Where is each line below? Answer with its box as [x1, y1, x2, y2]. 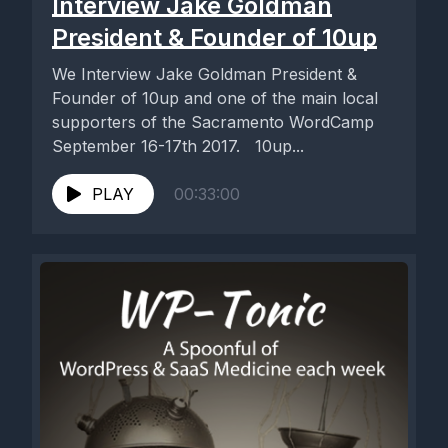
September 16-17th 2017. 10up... [52, 136, 304, 156]
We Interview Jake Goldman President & [52, 64, 357, 84]
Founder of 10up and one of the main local [52, 88, 378, 108]
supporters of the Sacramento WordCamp [52, 112, 374, 132]
